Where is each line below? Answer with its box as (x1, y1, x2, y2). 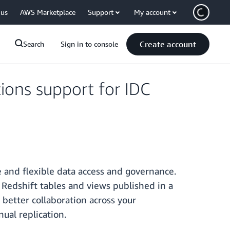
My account (134, 8, 170, 16)
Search (23, 40, 44, 48)
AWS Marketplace (20, 8, 75, 16)
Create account (140, 39, 196, 49)
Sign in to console (61, 40, 118, 48)
